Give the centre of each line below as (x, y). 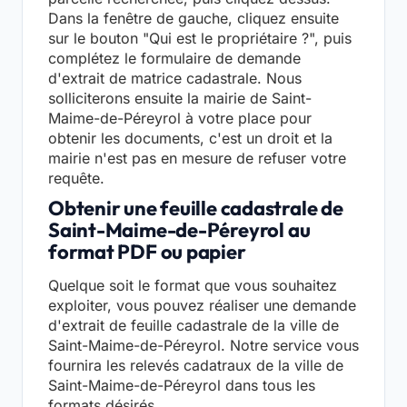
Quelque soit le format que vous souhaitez (193, 286)
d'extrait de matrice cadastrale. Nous (175, 79)
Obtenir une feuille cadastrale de (196, 208)
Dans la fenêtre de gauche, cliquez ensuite (194, 19)
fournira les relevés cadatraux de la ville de (196, 366)
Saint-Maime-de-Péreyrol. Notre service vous (203, 346)
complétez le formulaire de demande (174, 59)
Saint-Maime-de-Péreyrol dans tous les (182, 386)
